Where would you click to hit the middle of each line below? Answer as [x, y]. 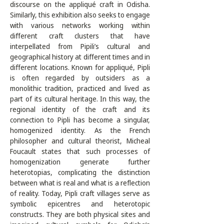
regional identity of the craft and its [80, 109]
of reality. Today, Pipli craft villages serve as [80, 193]
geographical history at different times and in [80, 57]
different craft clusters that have [80, 36]
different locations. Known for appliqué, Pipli [80, 67]
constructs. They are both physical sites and [80, 214]
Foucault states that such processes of [80, 151]
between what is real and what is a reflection [80, 183]
